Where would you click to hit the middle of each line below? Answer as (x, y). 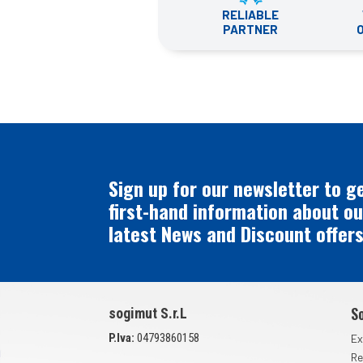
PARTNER (251, 29)
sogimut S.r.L (148, 313)
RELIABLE (251, 14)
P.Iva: (122, 337)
